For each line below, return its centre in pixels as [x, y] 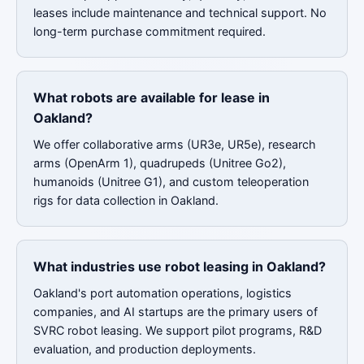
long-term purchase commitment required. [149, 31]
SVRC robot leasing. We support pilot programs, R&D [178, 330]
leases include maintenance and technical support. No [180, 13]
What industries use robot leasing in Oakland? [180, 266]
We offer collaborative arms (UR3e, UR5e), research [175, 144]
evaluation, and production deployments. [145, 349]
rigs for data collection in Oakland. [126, 200]
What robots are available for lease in [152, 97]
